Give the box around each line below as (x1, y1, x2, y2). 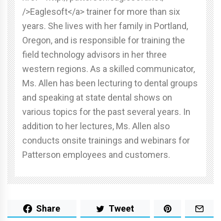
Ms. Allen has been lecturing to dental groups (22, 78, 198, 89)
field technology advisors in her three (22, 49, 167, 60)
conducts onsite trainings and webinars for (22, 135, 190, 146)
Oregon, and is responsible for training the (22, 35, 185, 46)
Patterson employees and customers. (22, 149, 170, 160)
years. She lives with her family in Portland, (22, 21, 188, 32)
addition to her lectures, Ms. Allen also (22, 121, 170, 132)
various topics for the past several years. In (22, 107, 190, 117)
